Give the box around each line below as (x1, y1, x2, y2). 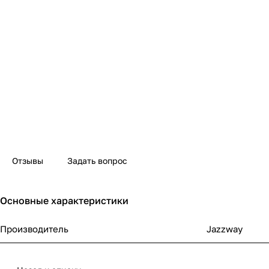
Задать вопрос (67, 156, 127, 166)
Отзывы (12, 156, 43, 166)
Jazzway (207, 223, 243, 235)
